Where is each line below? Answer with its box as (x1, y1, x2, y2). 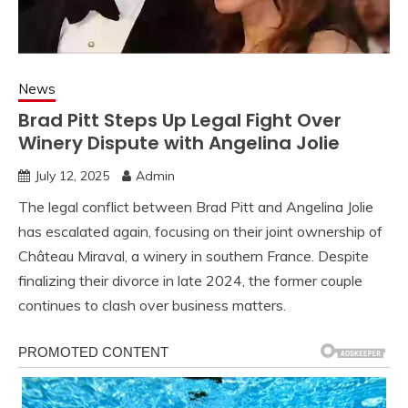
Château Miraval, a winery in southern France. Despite (18, 246, 369, 265)
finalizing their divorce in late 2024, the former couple (18, 270, 362, 290)
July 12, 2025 (35, 167, 109, 184)
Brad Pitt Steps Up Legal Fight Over (18, 107, 342, 133)
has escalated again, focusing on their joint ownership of (18, 221, 382, 240)
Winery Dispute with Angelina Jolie (18, 129, 340, 156)
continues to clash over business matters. (18, 295, 286, 314)
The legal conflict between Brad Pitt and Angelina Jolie (18, 197, 373, 216)
